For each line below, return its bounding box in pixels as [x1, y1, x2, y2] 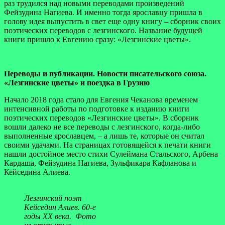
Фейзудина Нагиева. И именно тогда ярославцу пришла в [4, 8, 202, 17]
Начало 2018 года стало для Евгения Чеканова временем [4, 95, 198, 104]
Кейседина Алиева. [4, 167, 70, 176]
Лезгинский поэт [24, 193, 82, 202]
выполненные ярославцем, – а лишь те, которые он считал [4, 131, 204, 140]
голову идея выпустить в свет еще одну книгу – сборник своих [4, 17, 221, 26]
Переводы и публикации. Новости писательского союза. [4, 69, 206, 78]
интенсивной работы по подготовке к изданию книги [4, 104, 189, 113]
